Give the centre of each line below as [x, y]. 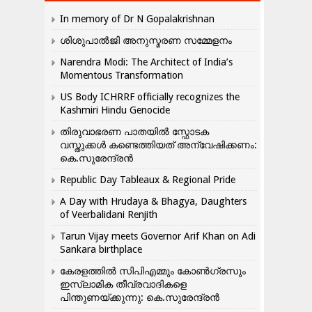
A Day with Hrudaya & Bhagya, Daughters [153, 201]
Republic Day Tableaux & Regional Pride [148, 180]
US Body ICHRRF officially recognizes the [150, 97]
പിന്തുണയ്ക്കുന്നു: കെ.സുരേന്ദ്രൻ [141, 297]
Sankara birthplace [101, 249]
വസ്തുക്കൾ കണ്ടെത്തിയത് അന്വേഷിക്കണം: [158, 145]
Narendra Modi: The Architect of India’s [146, 62]
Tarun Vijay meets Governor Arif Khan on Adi [158, 236]
